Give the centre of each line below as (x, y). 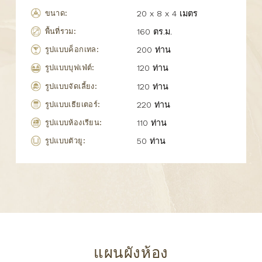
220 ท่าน (154, 104)
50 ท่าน (151, 141)
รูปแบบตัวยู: (65, 141)
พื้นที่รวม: (61, 31)
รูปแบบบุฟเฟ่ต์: (70, 68)
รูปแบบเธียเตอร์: (73, 104)
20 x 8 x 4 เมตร (168, 13)
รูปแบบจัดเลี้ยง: (71, 86)
